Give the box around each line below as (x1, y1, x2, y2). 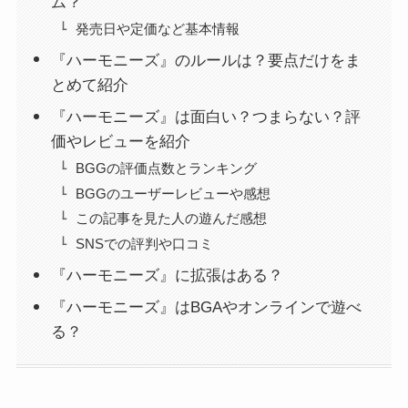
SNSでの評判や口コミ (75, 236, 213, 252)
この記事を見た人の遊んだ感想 (75, 210, 267, 227)
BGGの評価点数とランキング (75, 159, 257, 176)
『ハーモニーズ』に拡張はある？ (51, 266, 284, 284)
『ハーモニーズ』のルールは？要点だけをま (51, 51, 362, 69)
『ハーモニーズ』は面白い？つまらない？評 (51, 108, 362, 126)
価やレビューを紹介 (51, 133, 191, 150)
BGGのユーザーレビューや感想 (75, 185, 270, 201)
